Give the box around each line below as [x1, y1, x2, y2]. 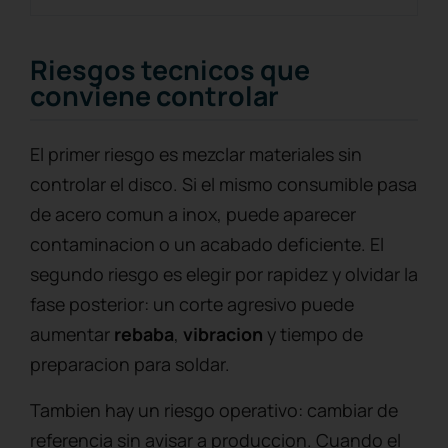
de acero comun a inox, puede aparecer [30, 201, 356, 226]
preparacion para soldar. [30, 351, 230, 376]
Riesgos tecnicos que [30, 50, 310, 88]
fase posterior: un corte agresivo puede [30, 291, 354, 316]
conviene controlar [30, 76, 279, 114]
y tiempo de [263, 321, 363, 346]
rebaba [114, 321, 174, 346]
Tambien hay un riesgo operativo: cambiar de [30, 397, 398, 422]
